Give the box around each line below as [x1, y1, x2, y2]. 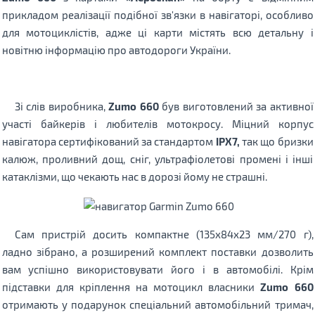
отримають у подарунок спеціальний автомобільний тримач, [1, 297, 314, 311]
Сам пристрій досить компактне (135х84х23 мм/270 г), [14, 227, 314, 240]
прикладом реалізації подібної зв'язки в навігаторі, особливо [1, 8, 314, 21]
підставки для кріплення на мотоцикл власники [1, 280, 261, 293]
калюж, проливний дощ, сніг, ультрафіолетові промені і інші [1, 153, 314, 165]
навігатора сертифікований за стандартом [1, 135, 216, 148]
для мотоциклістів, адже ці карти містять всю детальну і [1, 26, 314, 39]
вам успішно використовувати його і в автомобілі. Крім [1, 262, 314, 276]
